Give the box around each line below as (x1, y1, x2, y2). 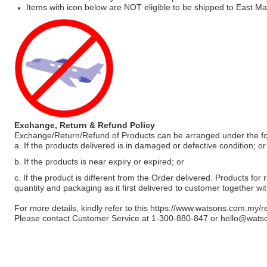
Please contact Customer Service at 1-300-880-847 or (14, 213, 221, 223)
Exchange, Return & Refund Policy (14, 120, 155, 130)
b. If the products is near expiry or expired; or (14, 157, 184, 166)
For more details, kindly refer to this (14, 203, 150, 213)
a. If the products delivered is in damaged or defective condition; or (14, 141, 266, 150)
